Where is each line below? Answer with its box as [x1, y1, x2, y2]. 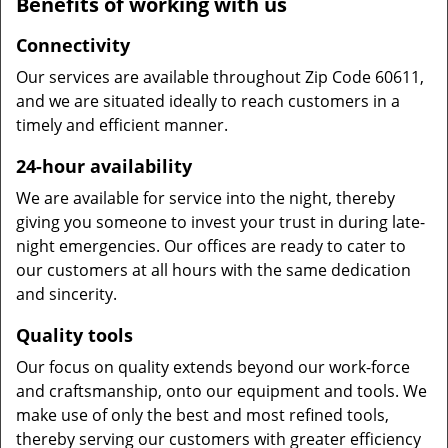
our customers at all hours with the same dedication [16, 259, 411, 281]
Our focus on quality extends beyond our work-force [16, 356, 410, 378]
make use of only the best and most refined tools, [16, 404, 389, 426]
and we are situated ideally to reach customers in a [16, 90, 400, 112]
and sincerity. [16, 283, 117, 305]
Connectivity [16, 33, 130, 57]
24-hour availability [16, 154, 192, 178]
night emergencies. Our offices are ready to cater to [16, 235, 406, 257]
